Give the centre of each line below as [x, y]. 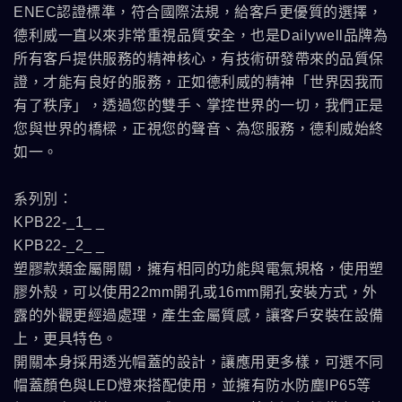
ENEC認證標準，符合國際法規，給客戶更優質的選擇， [198, 12]
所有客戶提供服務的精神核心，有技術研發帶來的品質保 [199, 59]
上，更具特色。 [66, 339]
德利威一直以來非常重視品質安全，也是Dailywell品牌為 [201, 35]
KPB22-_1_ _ [59, 222]
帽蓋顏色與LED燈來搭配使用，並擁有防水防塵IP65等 [192, 385]
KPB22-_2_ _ [59, 245]
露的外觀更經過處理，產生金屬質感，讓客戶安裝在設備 [199, 315]
